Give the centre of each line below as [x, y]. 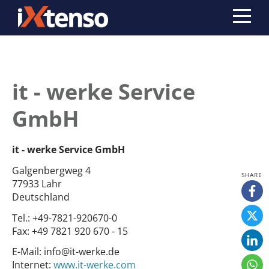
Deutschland [41, 197]
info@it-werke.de [80, 252]
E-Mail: [27, 252]
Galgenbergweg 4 [51, 170]
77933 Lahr [37, 183]
